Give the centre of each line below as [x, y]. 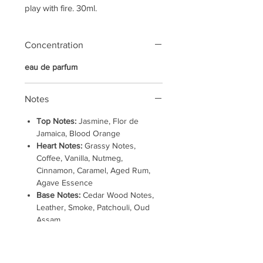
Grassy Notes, [109, 146]
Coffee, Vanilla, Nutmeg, [80, 158]
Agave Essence [65, 183]
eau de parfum [51, 67]
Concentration [54, 45]
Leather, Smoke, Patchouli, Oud [93, 207]
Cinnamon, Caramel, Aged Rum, [93, 170]
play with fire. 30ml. [61, 8]
